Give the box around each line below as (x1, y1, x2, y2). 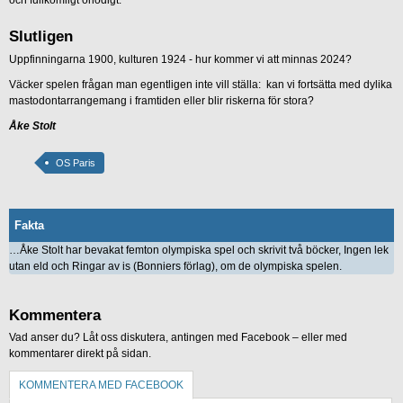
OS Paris (56, 157, 95, 169)
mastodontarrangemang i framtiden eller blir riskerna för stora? (9, 94, 314, 108)
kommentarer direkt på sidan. (9, 346, 151, 360)
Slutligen (9, 27, 73, 45)
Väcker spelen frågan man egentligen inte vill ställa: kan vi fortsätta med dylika (9, 78, 392, 92)
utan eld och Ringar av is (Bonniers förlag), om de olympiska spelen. (9, 260, 342, 273)
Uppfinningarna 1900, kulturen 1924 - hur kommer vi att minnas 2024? (9, 53, 352, 67)
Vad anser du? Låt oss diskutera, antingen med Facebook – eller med (9, 330, 347, 344)
